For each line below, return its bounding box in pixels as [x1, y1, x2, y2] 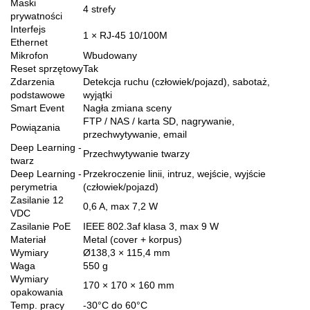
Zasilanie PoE [10, 220, 71, 232]
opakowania [10, 286, 63, 298]
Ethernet [10, 36, 48, 48]
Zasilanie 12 [10, 194, 64, 206]
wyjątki [83, 89, 112, 100]
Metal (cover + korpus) [83, 233, 182, 245]
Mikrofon [10, 49, 48, 61]
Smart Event [10, 102, 64, 113]
